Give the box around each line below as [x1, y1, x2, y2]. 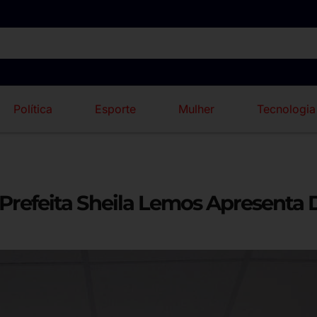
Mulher [178, 102, 214, 117]
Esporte [94, 102, 136, 117]
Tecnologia [256, 102, 316, 117]
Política [13, 102, 52, 117]
